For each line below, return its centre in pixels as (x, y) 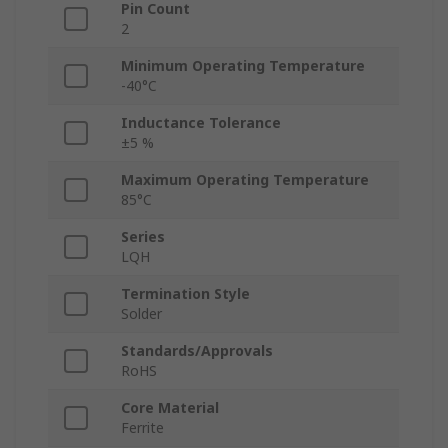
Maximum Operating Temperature (245, 180)
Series (143, 237)
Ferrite (142, 428)
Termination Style (185, 294)
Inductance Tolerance (201, 123)
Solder (141, 314)
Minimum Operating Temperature (243, 66)
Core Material (170, 408)
